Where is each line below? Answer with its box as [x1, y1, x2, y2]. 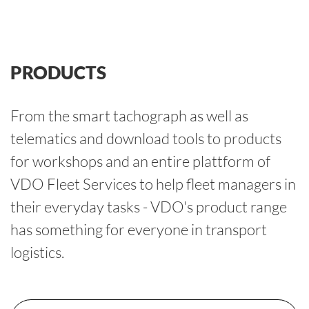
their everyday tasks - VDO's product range [10, 197, 287, 216]
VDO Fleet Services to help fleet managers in [10, 174, 296, 193]
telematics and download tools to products [10, 128, 281, 148]
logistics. [10, 242, 64, 261]
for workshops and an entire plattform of [10, 151, 270, 170]
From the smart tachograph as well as [10, 106, 248, 125]
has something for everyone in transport [10, 219, 267, 239]
